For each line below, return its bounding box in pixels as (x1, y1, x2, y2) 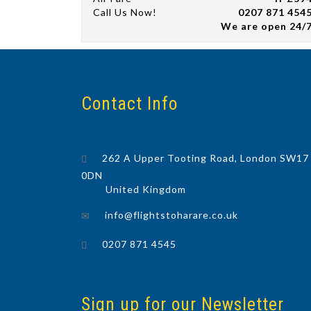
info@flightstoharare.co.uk (105, 208, 238, 221)
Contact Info (81, 93, 178, 115)
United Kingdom (106, 183, 186, 195)
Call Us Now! (93, 6, 157, 19)
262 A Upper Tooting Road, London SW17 (102, 151, 309, 164)
